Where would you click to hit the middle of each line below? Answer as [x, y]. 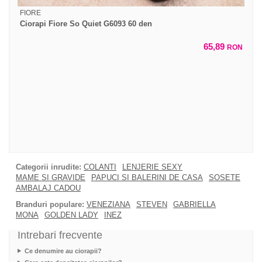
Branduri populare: [50, 204]
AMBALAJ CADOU [48, 188]
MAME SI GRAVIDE [51, 177]
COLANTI [100, 167]
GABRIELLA [194, 204]
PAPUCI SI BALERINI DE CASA [147, 177]
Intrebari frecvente [60, 235]
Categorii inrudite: [49, 167]
